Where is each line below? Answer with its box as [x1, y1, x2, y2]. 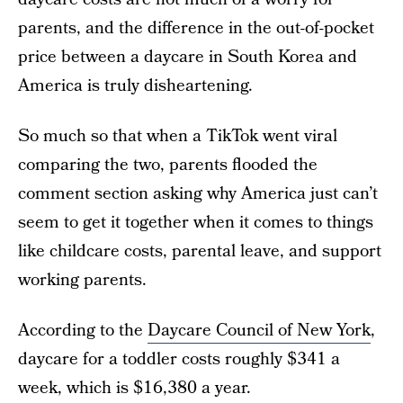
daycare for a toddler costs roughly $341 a [18, 347, 340, 372]
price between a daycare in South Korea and [18, 45, 357, 69]
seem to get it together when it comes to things [18, 210, 373, 235]
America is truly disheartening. [18, 74, 253, 98]
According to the [18, 318, 148, 343]
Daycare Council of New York [148, 318, 371, 343]
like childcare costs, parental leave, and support [18, 239, 381, 264]
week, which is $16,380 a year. [18, 376, 251, 400]
